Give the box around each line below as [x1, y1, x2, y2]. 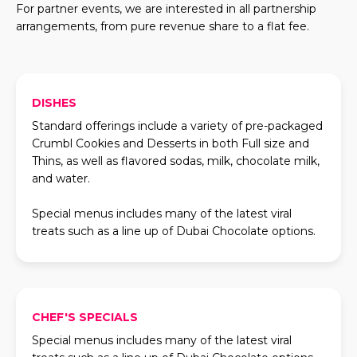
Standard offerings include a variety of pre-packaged [32, 119, 323, 133]
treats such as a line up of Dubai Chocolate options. [32, 224, 316, 238]
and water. [32, 171, 90, 186]
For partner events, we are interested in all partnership [16, 2, 316, 16]
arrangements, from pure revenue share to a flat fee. [16, 19, 309, 33]
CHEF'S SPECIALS [32, 310, 138, 324]
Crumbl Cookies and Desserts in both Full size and [32, 136, 309, 151]
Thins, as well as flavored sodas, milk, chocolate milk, [32, 154, 320, 168]
